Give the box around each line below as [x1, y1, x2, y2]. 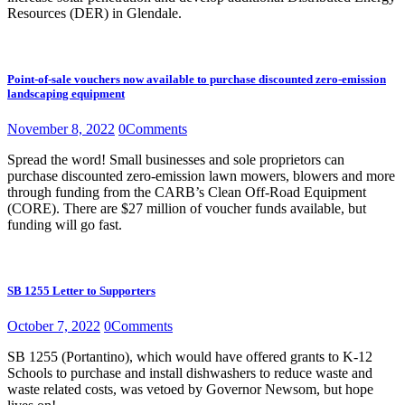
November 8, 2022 [7, 120, 115, 137]
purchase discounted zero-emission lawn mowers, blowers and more [7, 167, 395, 184]
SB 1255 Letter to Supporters [7, 284, 155, 298]
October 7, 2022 [7, 318, 100, 334]
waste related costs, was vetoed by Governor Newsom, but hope [7, 381, 373, 398]
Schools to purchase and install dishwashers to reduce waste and [7, 365, 372, 381]
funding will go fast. [7, 216, 122, 232]
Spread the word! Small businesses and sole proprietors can [7, 151, 344, 167]
